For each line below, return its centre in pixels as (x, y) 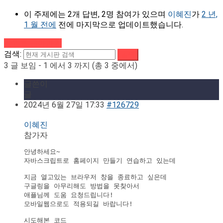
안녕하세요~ (42, 152)
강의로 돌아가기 (33, 43)
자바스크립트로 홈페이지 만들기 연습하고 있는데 (100, 161)
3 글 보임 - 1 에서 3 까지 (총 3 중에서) (71, 66)
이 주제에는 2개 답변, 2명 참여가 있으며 (96, 14)
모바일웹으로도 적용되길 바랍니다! (78, 204)
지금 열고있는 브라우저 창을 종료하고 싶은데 (95, 177)
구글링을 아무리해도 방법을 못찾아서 (82, 186)
